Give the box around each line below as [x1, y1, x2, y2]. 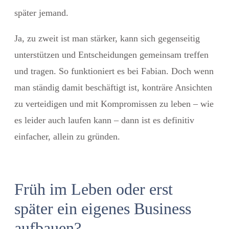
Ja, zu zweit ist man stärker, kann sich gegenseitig [14, 33, 200, 43]
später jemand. [14, 7, 68, 18]
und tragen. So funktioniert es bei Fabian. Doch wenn [14, 65, 214, 76]
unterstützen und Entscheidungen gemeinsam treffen [14, 49, 209, 60]
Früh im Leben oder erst [14, 179, 173, 198]
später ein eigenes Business [14, 199, 191, 218]
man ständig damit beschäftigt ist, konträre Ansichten [14, 82, 212, 93]
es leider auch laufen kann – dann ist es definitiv [14, 114, 194, 125]
